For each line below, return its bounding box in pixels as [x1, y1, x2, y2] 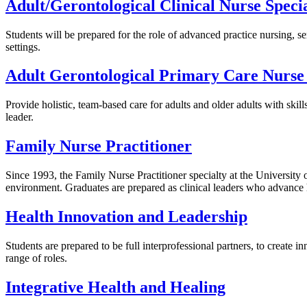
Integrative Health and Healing [5, 278, 225, 296]
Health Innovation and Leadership [5, 208, 247, 226]
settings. [5, 40, 40, 53]
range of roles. [5, 251, 67, 264]
